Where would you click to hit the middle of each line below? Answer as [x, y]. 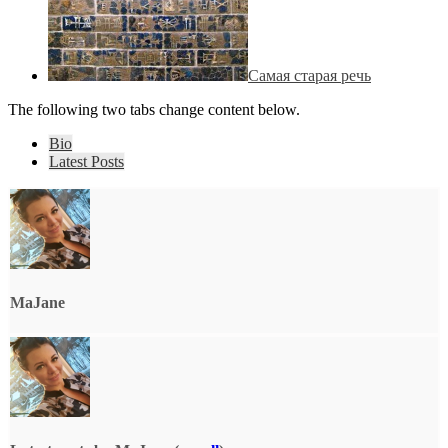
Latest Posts [86, 161]
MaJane [37, 302]
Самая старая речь [309, 75]
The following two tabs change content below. [154, 109]
